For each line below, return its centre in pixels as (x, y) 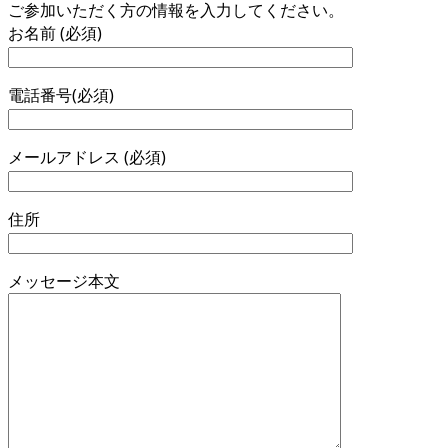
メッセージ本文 (64, 281)
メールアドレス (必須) (87, 157)
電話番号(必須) (61, 95)
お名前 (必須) (55, 33)
